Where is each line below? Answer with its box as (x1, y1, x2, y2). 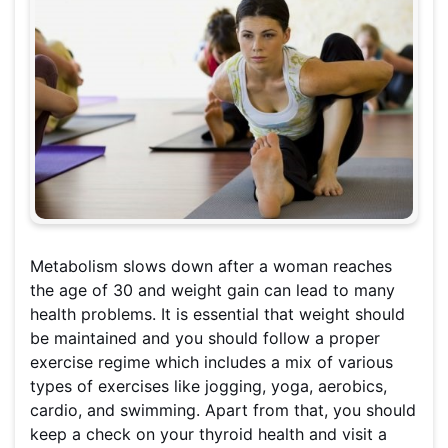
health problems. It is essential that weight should (30, 304, 405, 325)
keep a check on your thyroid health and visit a (30, 424, 387, 445)
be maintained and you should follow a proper (30, 328, 380, 349)
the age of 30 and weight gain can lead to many (30, 280, 395, 301)
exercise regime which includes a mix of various (30, 352, 393, 373)
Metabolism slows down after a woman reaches (30, 256, 392, 277)
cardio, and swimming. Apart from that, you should (30, 400, 416, 421)
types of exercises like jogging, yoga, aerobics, (30, 376, 387, 397)
